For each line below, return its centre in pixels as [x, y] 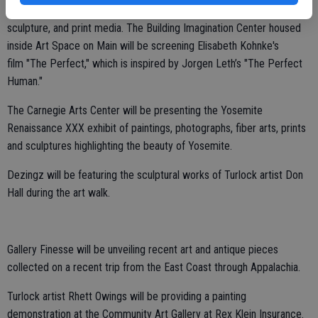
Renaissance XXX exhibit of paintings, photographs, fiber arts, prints [157, 128]
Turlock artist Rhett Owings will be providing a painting [127, 297]
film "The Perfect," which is [67, 64]
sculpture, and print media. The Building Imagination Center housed [154, 28]
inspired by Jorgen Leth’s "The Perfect [216, 64]
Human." [25, 82]
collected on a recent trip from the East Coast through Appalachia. [154, 268]
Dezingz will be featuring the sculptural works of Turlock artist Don [155, 175]
